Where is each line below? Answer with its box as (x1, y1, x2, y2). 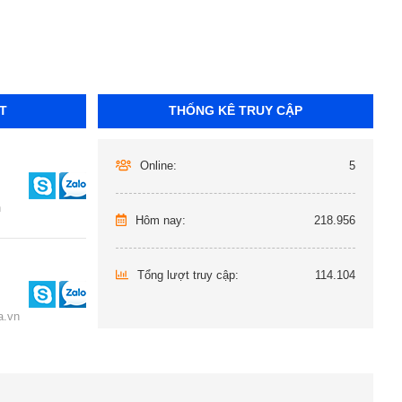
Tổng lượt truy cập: (133, 268, 239, 282)
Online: (136, 159, 178, 172)
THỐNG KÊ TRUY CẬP (168, 103, 302, 118)
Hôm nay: (131, 214, 186, 227)
